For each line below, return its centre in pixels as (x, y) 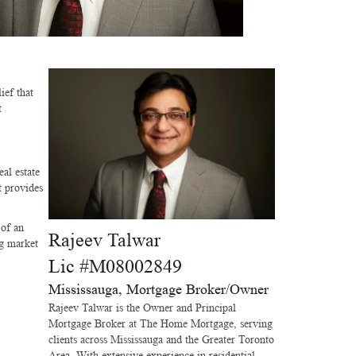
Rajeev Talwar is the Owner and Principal (142, 307)
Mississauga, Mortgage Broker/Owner (159, 289)
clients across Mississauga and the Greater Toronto (161, 339)
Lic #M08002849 (115, 266)
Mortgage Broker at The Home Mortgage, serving (161, 323)
